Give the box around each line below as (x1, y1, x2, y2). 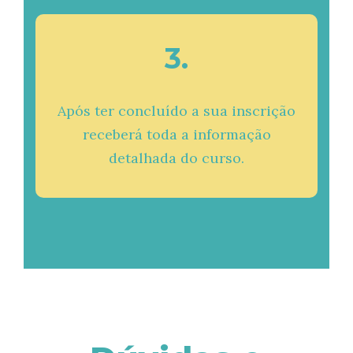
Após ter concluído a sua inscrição (58, 102, 295, 120)
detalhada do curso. (109, 149, 244, 167)
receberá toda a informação (82, 125, 271, 143)
